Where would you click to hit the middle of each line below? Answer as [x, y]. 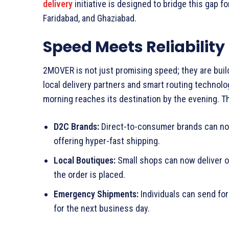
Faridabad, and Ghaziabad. [90, 18]
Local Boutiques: [85, 160]
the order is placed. [89, 174]
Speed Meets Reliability [134, 47]
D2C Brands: [76, 126]
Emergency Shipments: [96, 194]
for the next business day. [102, 208]
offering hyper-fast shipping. [107, 141]
